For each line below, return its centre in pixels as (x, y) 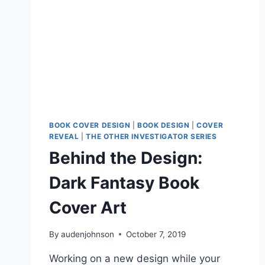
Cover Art (88, 208)
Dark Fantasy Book (124, 183)
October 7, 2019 (156, 234)
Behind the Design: (126, 158)
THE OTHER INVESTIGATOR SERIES (151, 137)
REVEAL (64, 137)
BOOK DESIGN (163, 125)
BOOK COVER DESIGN (90, 125)
